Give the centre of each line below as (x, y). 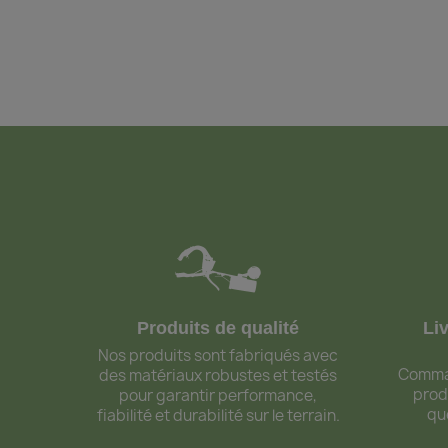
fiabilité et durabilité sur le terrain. (218, 416)
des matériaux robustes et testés (218, 376)
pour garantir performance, (218, 396)
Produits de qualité (218, 328)
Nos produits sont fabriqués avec (218, 356)
